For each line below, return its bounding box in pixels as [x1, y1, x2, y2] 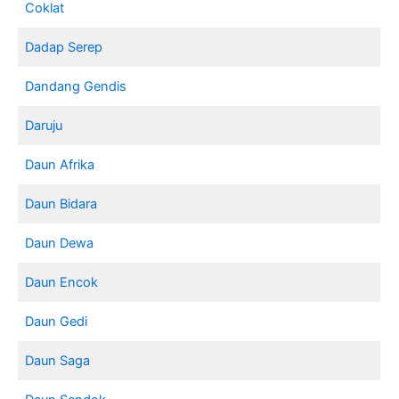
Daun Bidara [25, 195, 98, 212]
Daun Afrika [25, 156, 95, 173]
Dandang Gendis [25, 77, 127, 94]
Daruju [25, 117, 63, 134]
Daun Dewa [25, 234, 94, 251]
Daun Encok [25, 273, 99, 290]
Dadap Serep [25, 38, 103, 55]
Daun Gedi [25, 313, 88, 330]
